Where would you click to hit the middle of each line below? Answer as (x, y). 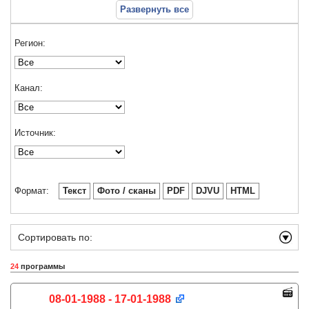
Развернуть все (154, 9)
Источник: (35, 133)
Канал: (29, 88)
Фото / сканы (127, 191)
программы (42, 266)
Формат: (32, 191)
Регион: (30, 43)
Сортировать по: (55, 237)
